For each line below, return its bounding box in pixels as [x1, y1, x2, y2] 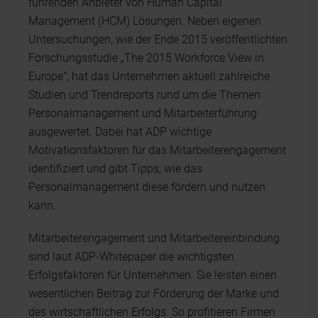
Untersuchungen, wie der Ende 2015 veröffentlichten [28, 33, 287, 46]
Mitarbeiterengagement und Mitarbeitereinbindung [28, 231, 280, 245]
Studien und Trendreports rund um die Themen [28, 88, 261, 102]
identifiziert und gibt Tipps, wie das [28, 162, 202, 175]
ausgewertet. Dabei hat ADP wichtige [28, 125, 212, 138]
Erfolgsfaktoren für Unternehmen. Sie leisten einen [28, 268, 277, 282]
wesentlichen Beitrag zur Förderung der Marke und [28, 287, 279, 300]
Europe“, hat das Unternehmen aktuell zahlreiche [28, 70, 270, 83]
